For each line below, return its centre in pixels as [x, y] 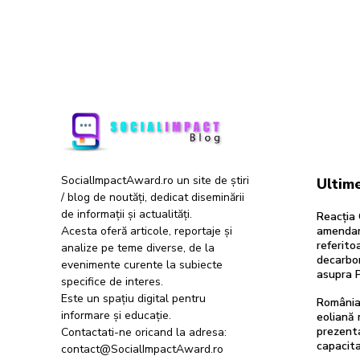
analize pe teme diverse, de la [138, 248]
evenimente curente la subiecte [142, 265]
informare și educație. [116, 316]
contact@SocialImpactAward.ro [142, 350]
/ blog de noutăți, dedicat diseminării [153, 198]
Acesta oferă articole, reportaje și [147, 231]
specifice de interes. [112, 282]
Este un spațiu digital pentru [133, 299]
